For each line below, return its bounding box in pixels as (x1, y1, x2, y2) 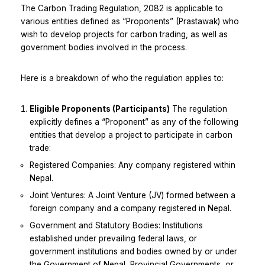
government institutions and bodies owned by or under (30, 247, 237, 257)
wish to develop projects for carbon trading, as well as (21, 30, 228, 40)
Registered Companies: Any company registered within (30, 160, 235, 170)
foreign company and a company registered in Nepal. (30, 203, 231, 214)
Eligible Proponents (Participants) (30, 104, 170, 114)
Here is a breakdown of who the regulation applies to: (21, 73, 224, 83)
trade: (30, 143, 51, 153)
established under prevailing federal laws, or (30, 234, 197, 244)
